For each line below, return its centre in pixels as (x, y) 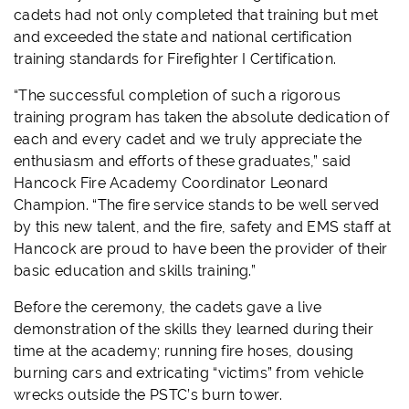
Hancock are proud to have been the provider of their (201, 249)
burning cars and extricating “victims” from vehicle (189, 373)
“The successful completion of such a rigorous (178, 96)
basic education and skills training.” (135, 271)
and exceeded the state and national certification (183, 37)
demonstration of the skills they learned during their (194, 330)
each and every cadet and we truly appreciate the (188, 140)
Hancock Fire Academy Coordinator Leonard (171, 184)
